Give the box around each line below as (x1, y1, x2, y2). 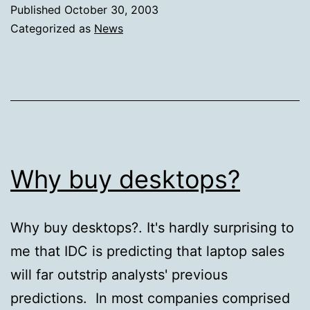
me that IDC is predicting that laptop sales (10, 242, 284, 259)
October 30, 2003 (64, 2, 158, 17)
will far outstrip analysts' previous (10, 266, 228, 283)
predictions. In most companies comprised (10, 289, 290, 307)
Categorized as (10, 21, 94, 35)
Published (10, 2, 64, 17)
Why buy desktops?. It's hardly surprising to (10, 219, 294, 236)
